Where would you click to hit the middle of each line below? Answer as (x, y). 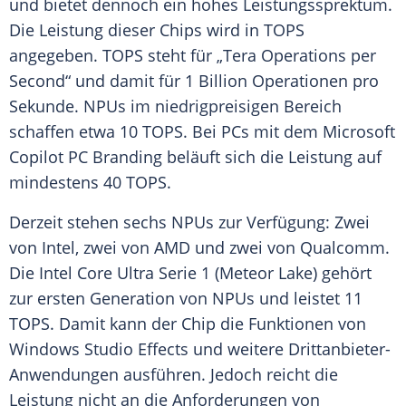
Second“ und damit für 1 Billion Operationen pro (194, 81)
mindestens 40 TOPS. (92, 183)
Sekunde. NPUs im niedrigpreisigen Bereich (175, 106)
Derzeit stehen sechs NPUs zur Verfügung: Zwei (189, 222)
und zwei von (245, 248)
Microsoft (359, 132)
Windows (44, 349)
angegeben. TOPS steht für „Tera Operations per (193, 56)
